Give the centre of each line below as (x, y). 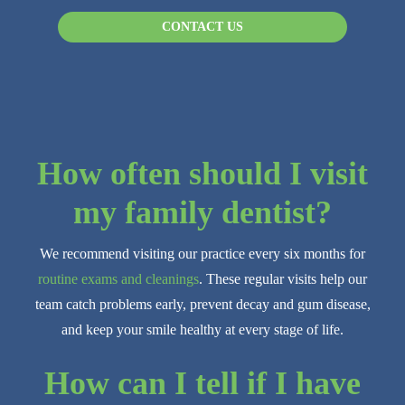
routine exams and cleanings (118, 279)
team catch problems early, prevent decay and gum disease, (202, 305)
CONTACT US (202, 27)
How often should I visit (202, 174)
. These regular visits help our (283, 279)
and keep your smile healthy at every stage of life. (202, 330)
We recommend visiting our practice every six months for (202, 254)
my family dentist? (202, 213)
